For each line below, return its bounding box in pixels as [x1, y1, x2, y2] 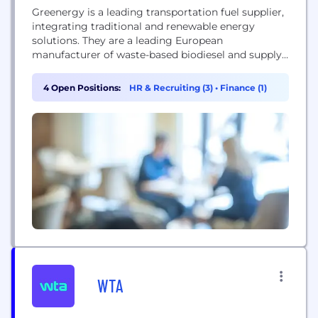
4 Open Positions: [43, 82, 121, 93]
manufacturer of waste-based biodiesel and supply [32, 48, 282, 61]
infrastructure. [32, 77, 102, 89]
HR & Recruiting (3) [129, 82, 215, 93]
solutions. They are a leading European [32, 34, 223, 47]
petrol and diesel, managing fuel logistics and [32, 62, 258, 75]
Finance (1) [220, 82, 267, 93]
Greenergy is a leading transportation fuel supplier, [32, 6, 284, 18]
